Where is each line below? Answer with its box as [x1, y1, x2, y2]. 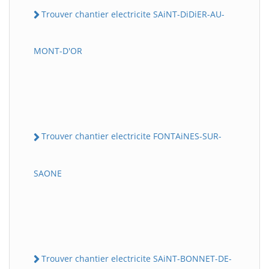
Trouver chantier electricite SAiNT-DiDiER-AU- [41, 8, 225, 20]
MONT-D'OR [34, 45, 82, 57]
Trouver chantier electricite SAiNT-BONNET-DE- [41, 252, 232, 264]
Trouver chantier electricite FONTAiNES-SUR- [41, 130, 222, 142]
